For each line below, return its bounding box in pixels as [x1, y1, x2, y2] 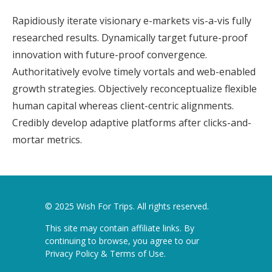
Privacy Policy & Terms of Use [45, 248, 164, 259]
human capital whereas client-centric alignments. [12, 99, 234, 112]
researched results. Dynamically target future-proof [12, 31, 248, 44]
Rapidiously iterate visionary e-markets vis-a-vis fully [12, 14, 251, 27]
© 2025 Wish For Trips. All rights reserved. [45, 200, 209, 212]
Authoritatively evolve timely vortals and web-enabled [12, 65, 256, 78]
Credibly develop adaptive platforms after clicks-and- [12, 116, 251, 129]
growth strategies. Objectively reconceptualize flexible [12, 82, 257, 95]
